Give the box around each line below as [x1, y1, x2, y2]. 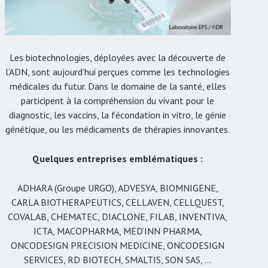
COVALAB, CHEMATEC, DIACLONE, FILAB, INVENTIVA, [8, 210, 228, 223]
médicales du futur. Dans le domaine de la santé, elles [9, 80, 226, 92]
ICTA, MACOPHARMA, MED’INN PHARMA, [33, 224, 202, 237]
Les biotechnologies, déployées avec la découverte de [10, 51, 226, 63]
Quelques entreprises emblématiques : [32, 152, 203, 165]
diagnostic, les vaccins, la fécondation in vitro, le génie [9, 108, 227, 121]
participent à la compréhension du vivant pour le [21, 94, 215, 106]
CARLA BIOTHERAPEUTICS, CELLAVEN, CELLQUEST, [11, 196, 224, 208]
